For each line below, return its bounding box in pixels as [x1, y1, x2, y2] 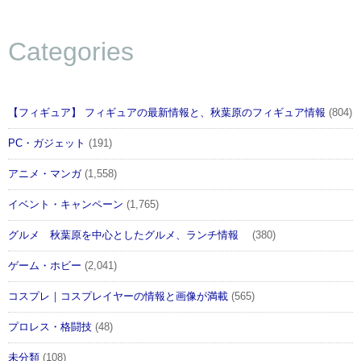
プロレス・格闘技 [8, 322, 92, 334]
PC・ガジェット [8, 138, 85, 150]
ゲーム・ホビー [8, 260, 81, 272]
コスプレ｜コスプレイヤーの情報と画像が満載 [8, 291, 228, 303]
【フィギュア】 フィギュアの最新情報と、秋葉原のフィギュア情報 [8, 107, 326, 119]
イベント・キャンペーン [8, 199, 123, 211]
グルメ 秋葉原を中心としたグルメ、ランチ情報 [8, 230, 249, 242]
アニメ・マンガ [8, 168, 81, 180]
